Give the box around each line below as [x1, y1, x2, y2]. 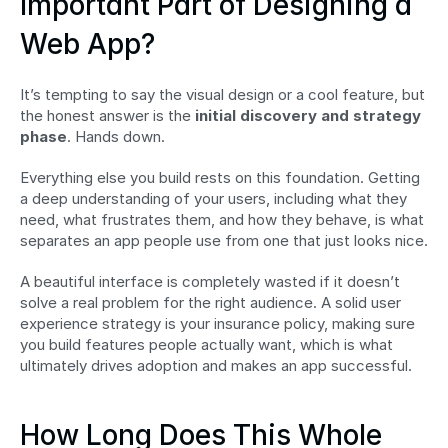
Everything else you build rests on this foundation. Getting [20, 167, 420, 187]
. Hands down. [67, 126, 165, 146]
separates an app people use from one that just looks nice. [20, 230, 428, 250]
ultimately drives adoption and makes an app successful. [20, 355, 412, 375]
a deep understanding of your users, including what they [20, 188, 407, 208]
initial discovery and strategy [195, 105, 421, 125]
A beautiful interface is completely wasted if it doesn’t [20, 271, 400, 291]
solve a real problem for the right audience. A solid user [20, 292, 401, 312]
